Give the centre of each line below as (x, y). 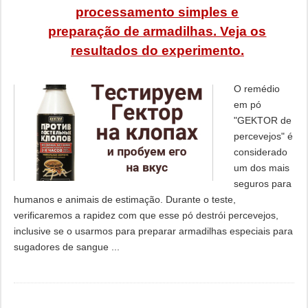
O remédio (256, 89)
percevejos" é (263, 136)
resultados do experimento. (157, 51)
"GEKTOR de (262, 120)
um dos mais (261, 168)
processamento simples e (157, 12)
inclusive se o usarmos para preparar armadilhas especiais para (153, 231)
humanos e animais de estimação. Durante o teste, (124, 199)
